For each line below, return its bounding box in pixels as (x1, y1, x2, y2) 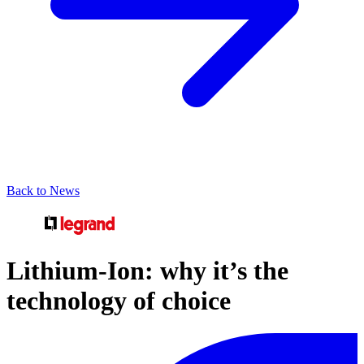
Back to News (6, 183, 80, 197)
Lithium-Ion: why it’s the (6, 255, 288, 285)
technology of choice (6, 285, 231, 315)
